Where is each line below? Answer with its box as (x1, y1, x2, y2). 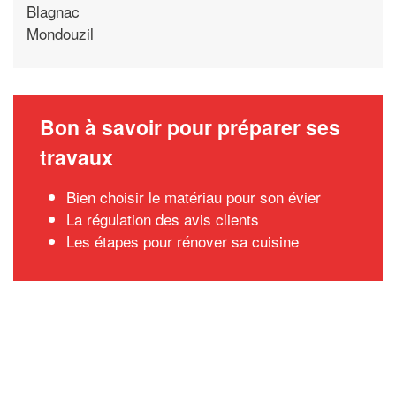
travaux (40, 142, 113, 171)
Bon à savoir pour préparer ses (40, 112, 340, 141)
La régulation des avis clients (66, 208, 259, 230)
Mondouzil (27, 21, 94, 44)
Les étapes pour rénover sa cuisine (66, 230, 299, 252)
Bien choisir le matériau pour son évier (66, 186, 321, 208)
